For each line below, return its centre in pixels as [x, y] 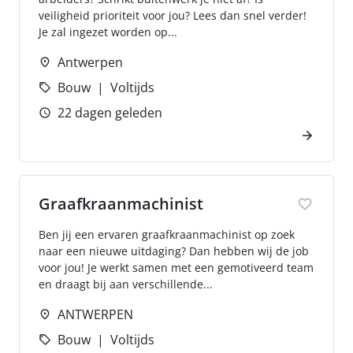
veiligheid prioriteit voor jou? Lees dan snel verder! [173, 15]
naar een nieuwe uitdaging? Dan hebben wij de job [174, 251]
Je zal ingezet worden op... [108, 32]
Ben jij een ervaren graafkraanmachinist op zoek [167, 234]
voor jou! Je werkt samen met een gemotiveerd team [176, 268]
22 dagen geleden [110, 113]
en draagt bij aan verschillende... [126, 284]
